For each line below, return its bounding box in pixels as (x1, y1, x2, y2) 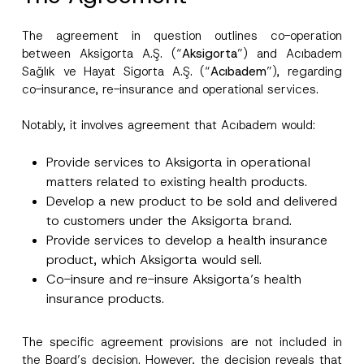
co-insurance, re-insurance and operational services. (21, 80, 318, 97)
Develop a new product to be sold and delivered (45, 192, 337, 210)
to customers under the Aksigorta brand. (45, 211, 292, 229)
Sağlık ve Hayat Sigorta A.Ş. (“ (21, 63, 211, 80)
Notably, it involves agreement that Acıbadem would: (21, 117, 315, 133)
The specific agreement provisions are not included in (21, 333, 343, 350)
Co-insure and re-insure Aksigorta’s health (45, 270, 301, 288)
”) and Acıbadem (237, 45, 343, 62)
